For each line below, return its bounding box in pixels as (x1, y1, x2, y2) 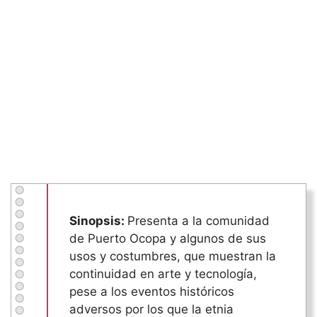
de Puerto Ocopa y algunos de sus (69, 231, 266, 246)
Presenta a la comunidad (127, 214, 270, 229)
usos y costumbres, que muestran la (69, 249, 276, 264)
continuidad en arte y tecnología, (69, 267, 257, 282)
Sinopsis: (69, 214, 127, 229)
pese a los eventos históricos (69, 284, 234, 299)
